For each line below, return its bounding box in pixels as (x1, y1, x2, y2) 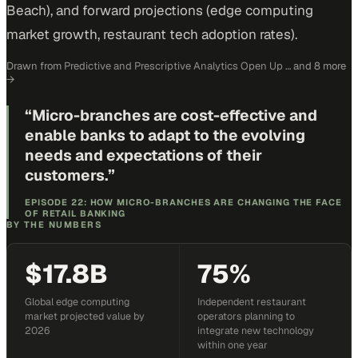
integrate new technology (197, 324, 314, 337)
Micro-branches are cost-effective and (32, 105, 317, 125)
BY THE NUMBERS (6, 219, 102, 230)
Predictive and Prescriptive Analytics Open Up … (64, 59, 291, 73)
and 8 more (291, 59, 346, 73)
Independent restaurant (197, 295, 306, 308)
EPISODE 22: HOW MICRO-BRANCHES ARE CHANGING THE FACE (25, 197, 342, 208)
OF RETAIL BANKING (25, 208, 125, 219)
